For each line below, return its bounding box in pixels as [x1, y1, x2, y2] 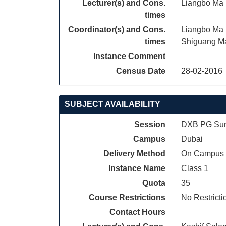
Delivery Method [103, 149, 165, 158]
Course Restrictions [89, 193, 165, 202]
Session [134, 120, 165, 129]
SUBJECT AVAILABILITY [65, 100, 160, 108]
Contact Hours [109, 208, 165, 216]
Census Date [116, 67, 165, 75]
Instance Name [108, 164, 165, 173]
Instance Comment [93, 52, 165, 61]
